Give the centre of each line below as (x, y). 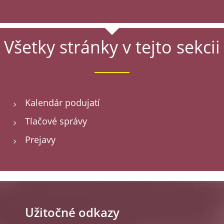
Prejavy (40, 140)
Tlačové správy (56, 122)
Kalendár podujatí (62, 103)
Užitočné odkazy (72, 214)
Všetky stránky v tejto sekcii (112, 49)
